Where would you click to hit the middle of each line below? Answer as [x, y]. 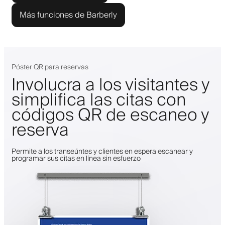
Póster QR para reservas [50, 67]
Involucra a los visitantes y [110, 85]
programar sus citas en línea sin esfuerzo [76, 158]
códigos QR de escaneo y [110, 115]
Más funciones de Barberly [68, 15]
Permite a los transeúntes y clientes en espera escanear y [102, 151]
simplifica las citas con [99, 100]
